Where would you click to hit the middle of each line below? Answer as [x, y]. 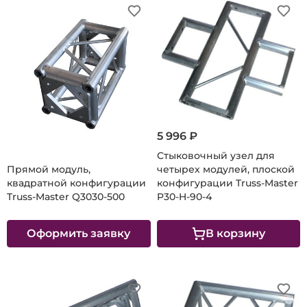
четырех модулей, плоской [225, 169]
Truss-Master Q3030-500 [66, 196]
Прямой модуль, [49, 169]
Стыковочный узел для [216, 155]
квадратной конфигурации [76, 183]
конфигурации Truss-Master [227, 183]
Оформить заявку [79, 233]
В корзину [235, 233]
